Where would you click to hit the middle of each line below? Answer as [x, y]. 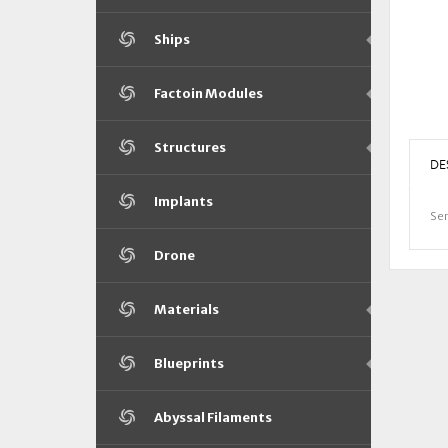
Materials [186, 309]
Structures [190, 147]
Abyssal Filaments [213, 417]
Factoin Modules [208, 93]
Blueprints [189, 363]
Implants [183, 201]
